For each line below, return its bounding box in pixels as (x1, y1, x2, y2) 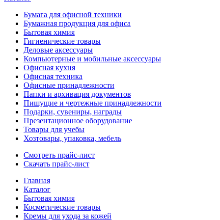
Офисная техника (24, 72, 82, 81)
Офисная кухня (24, 63, 75, 72)
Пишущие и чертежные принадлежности (24, 99, 162, 107)
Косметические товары (24, 203, 101, 211)
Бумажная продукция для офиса (24, 19, 131, 27)
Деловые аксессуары (24, 46, 93, 54)
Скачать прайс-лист (24, 160, 89, 168)
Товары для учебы (24, 125, 84, 134)
